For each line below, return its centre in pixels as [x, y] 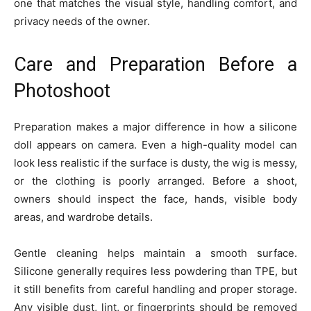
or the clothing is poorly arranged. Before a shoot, [155, 181]
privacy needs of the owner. [82, 21]
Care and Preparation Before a [155, 65]
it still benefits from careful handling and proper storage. [155, 289]
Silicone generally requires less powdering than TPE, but [155, 271]
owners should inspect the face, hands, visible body [155, 199]
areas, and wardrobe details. [83, 217]
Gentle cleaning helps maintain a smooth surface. [155, 253]
